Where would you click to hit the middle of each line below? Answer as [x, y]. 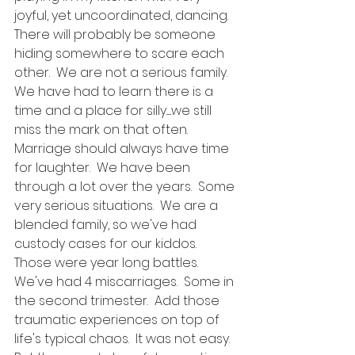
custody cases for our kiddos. [109, 244]
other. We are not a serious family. [124, 73]
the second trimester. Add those [118, 301]
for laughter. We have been [104, 168]
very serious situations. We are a [118, 206]
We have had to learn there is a [115, 92]
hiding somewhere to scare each [121, 53]
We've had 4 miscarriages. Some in [126, 282]
